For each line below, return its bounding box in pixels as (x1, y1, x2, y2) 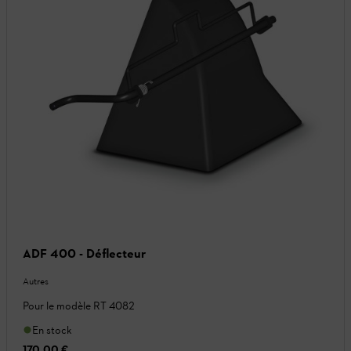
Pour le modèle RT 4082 (23, 299, 135, 313)
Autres (23, 275, 49, 287)
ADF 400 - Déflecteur (23, 245, 146, 261)
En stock (32, 323, 72, 337)
